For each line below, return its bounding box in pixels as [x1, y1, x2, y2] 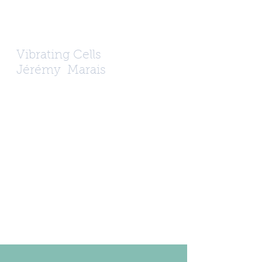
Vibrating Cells [16, 49, 101, 61]
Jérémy [16, 64, 61, 77]
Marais [67, 64, 106, 77]
